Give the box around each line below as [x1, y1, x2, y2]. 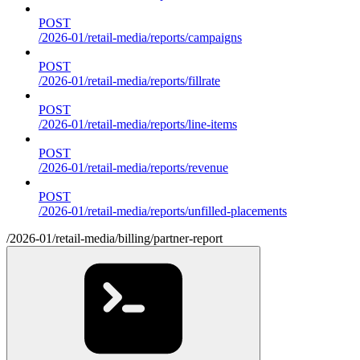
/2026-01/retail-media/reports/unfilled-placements [39, 203, 287, 218]
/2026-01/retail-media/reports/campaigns [39, 30, 242, 44]
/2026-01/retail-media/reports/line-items [39, 117, 237, 131]
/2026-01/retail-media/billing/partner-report [6, 231, 223, 245]
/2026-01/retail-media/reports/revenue [39, 160, 228, 174]
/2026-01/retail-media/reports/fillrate [39, 73, 220, 88]
